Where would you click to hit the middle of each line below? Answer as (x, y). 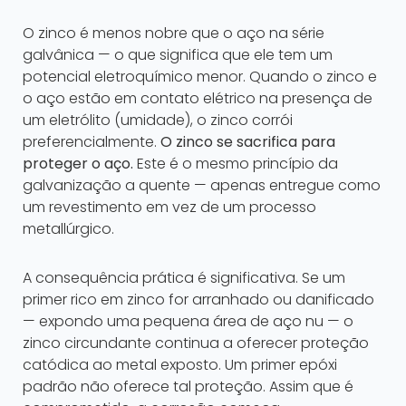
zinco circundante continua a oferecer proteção (196, 343)
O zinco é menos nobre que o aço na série (174, 34)
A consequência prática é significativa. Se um (184, 278)
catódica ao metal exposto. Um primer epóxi (180, 365)
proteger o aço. (78, 164)
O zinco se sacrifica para (248, 142)
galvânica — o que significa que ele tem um (178, 55)
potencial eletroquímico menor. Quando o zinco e (200, 77)
